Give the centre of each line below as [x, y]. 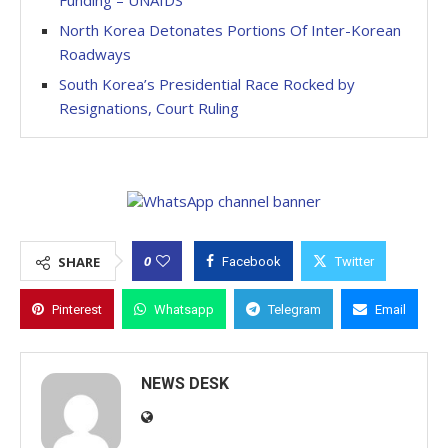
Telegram [294, 309]
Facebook [251, 261]
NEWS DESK [185, 383]
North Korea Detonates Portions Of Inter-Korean [230, 30]
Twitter [354, 261]
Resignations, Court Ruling [149, 108]
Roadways [95, 54]
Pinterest [77, 309]
